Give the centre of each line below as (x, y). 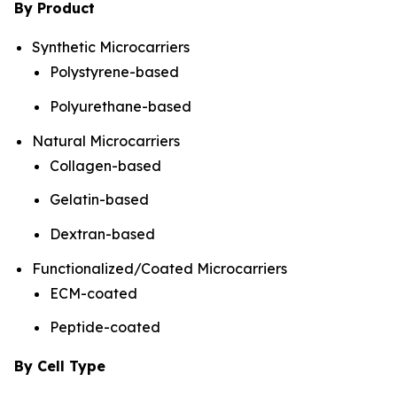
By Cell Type (60, 366)
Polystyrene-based (114, 72)
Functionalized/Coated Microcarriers (160, 268)
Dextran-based (102, 234)
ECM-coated (93, 293)
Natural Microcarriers (106, 140)
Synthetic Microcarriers (111, 47)
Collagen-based (105, 165)
